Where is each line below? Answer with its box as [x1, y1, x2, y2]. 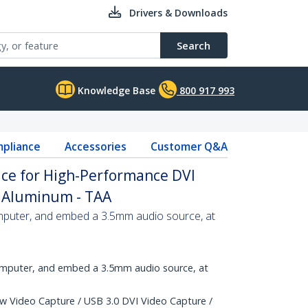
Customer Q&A [150, 139, 228, 154]
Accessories [64, 139, 126, 154]
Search [177, 38, 210, 52]
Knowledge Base [75, 84, 155, 97]
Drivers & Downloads [129, 6, 228, 19]
